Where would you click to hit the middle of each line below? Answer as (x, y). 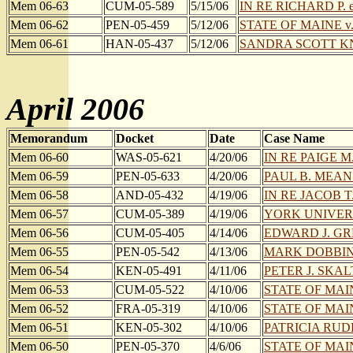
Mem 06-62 (39, 25)
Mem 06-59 (39, 176)
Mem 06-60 (39, 157)
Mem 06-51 (39, 327)
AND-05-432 (150, 195)
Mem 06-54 (39, 271)
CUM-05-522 (150, 290)
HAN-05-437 (139, 44)
